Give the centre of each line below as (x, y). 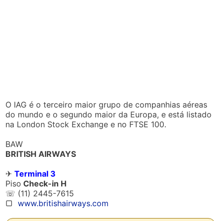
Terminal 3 (35, 174)
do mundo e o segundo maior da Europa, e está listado (109, 114)
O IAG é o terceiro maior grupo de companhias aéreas (107, 105)
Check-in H (44, 184)
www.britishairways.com (63, 203)
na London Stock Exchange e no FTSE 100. (86, 124)
